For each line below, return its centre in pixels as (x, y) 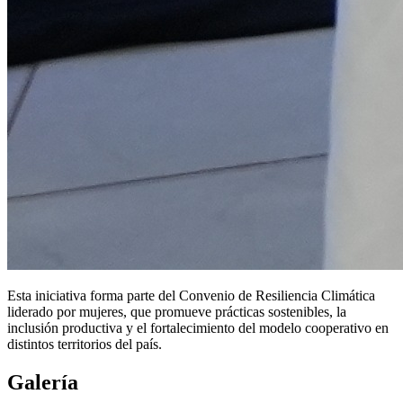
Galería (43, 382)
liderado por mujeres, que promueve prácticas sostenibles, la (177, 311)
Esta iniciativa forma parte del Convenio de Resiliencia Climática (191, 295)
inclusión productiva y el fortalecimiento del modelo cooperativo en (198, 327)
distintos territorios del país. (85, 344)
